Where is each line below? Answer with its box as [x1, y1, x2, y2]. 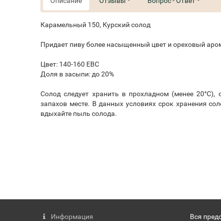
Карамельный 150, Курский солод [40, 20, 151, 29]
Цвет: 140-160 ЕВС [40, 60, 100, 68]
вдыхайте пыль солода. [40, 109, 117, 117]
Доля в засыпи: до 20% [40, 70, 114, 78]
